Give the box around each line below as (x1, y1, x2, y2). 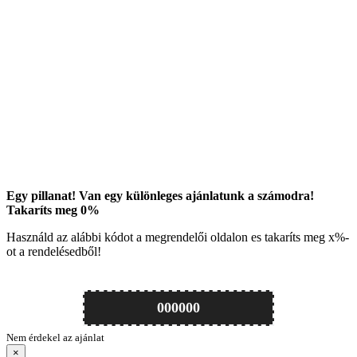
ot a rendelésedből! (6, 245, 101, 259)
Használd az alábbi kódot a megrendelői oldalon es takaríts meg (6, 230, 328, 245)
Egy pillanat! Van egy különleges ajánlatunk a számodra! (6, 189, 314, 203)
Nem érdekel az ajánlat (6, 331, 104, 344)
